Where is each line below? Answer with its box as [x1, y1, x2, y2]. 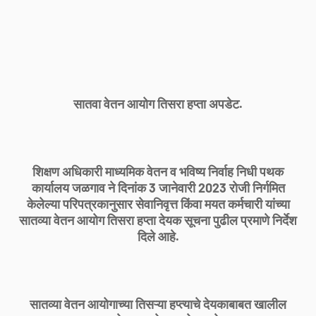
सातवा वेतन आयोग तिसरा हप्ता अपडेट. [71, 96, 245, 111]
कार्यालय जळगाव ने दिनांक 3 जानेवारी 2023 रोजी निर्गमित [31, 180, 285, 195]
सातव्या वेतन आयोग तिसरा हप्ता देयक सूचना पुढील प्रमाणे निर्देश [19, 212, 297, 228]
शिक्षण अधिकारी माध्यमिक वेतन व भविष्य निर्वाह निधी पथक [32, 164, 284, 179]
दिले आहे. [137, 229, 179, 244]
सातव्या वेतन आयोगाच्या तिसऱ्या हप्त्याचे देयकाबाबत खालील [30, 296, 286, 312]
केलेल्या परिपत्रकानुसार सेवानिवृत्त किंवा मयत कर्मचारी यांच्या [26, 196, 290, 212]
